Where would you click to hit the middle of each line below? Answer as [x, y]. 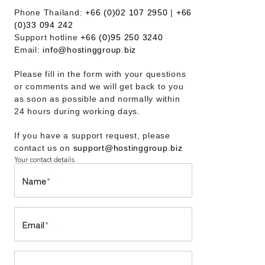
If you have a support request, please [92, 135]
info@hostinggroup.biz [89, 49]
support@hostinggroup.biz [128, 148]
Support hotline [46, 37]
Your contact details [44, 159]
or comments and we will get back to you [99, 86]
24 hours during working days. [77, 111]
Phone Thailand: [49, 12]
